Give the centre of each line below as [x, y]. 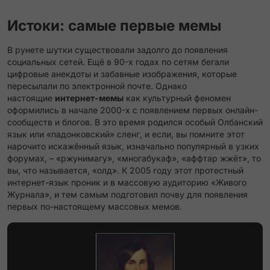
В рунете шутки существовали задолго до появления [118, 50]
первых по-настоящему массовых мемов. [95, 206]
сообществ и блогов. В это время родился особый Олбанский [135, 122]
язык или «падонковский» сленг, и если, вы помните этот [126, 134]
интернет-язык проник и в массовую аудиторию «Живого [127, 182]
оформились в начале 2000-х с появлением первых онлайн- [133, 110]
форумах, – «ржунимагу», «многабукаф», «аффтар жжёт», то [134, 158]
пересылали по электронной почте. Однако [97, 86]
